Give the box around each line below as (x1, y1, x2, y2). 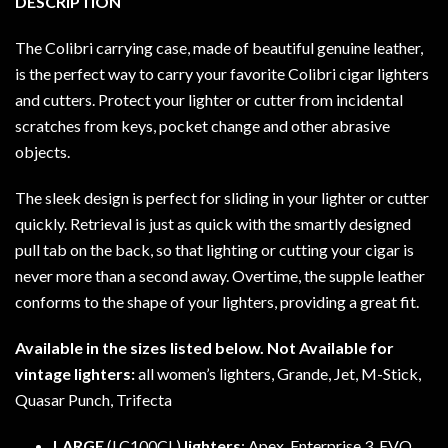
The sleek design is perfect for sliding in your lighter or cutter (15, 187, 429, 207)
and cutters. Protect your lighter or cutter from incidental (15, 89, 403, 109)
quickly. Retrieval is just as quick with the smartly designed (15, 213, 411, 233)
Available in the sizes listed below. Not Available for (15, 337, 394, 357)
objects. (15, 141, 70, 161)
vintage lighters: (15, 363, 138, 383)
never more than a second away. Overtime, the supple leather (15, 265, 425, 285)
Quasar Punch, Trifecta (15, 389, 172, 409)
